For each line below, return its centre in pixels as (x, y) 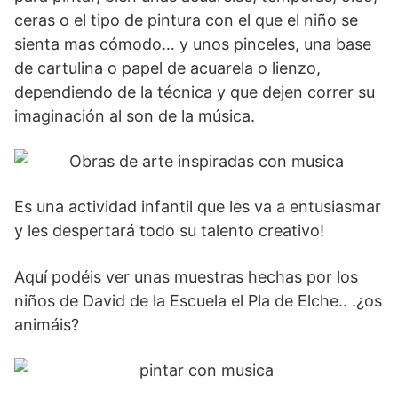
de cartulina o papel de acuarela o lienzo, (167, 68)
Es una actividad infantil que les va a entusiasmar (198, 207)
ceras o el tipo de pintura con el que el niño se (186, 20)
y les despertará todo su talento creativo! (169, 231)
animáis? (47, 325)
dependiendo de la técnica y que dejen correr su (195, 92)
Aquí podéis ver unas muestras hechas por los (186, 277)
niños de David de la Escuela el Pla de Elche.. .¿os (198, 301)
